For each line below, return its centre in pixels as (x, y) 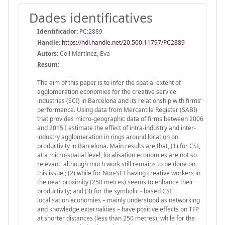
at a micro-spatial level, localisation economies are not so (117, 155)
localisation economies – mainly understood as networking (119, 200)
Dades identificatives (91, 17)
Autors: (48, 53)
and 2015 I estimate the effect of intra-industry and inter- (117, 128)
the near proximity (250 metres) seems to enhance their (115, 182)
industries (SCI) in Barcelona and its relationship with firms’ (119, 100)
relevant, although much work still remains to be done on (116, 164)
